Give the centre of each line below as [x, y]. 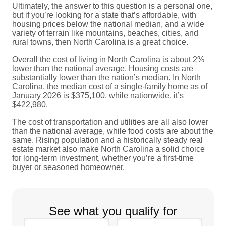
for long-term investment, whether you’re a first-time [103, 158]
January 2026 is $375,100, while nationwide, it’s [98, 95]
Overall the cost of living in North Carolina [86, 59]
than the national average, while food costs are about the [113, 131]
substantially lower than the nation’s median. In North [106, 77]
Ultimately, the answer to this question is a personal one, [112, 6]
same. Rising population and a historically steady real [107, 140]
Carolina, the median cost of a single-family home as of [110, 86]
